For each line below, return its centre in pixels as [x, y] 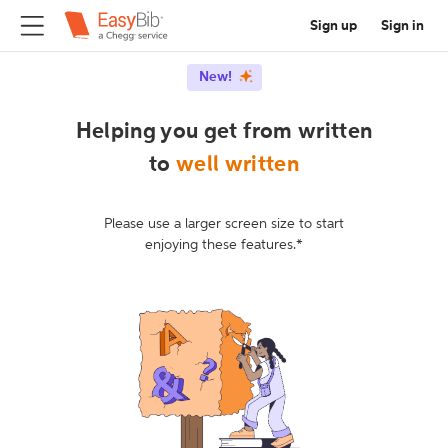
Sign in [402, 25]
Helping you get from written [224, 132]
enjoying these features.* [224, 245]
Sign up [333, 25]
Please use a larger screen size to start [224, 224]
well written [237, 165]
